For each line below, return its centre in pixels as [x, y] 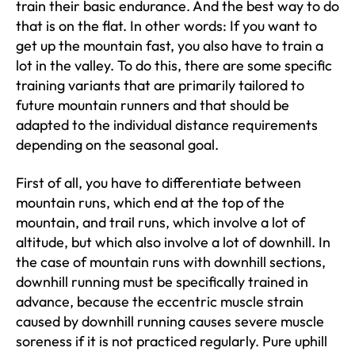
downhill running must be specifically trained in [162, 281]
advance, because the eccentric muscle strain [160, 301]
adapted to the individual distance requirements [167, 125]
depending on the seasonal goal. [117, 145]
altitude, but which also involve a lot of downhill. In [173, 242]
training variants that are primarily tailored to [160, 85]
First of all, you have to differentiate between [158, 182]
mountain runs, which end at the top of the [150, 202]
